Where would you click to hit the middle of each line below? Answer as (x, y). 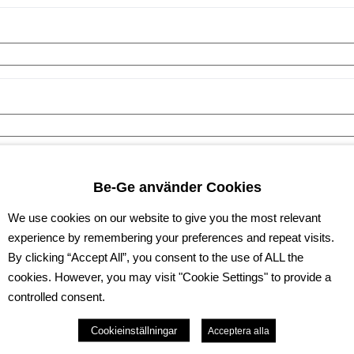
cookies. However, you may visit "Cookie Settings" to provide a (169, 277)
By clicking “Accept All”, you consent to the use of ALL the (156, 257)
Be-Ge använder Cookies (177, 186)
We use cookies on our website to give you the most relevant (164, 217)
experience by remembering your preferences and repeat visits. (171, 237)
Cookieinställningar (134, 330)
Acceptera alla (239, 330)
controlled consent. (56, 296)
